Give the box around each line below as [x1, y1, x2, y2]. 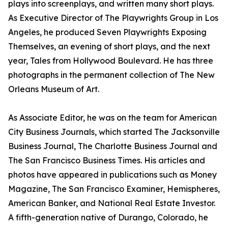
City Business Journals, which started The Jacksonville [8, 127, 220, 137]
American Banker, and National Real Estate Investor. [8, 198, 215, 208]
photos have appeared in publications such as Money [8, 169, 217, 180]
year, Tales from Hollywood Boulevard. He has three [8, 55, 213, 66]
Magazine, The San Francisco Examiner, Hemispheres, [8, 184, 220, 194]
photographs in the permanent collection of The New [8, 70, 215, 80]
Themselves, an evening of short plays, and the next [8, 41, 210, 51]
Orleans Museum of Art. [8, 84, 99, 94]
